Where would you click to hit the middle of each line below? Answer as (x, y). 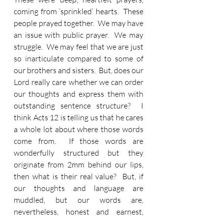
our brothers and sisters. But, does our (79, 70)
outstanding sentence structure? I (79, 106)
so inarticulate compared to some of (79, 58)
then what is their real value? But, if (79, 176)
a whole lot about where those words (79, 129)
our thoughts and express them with (79, 94)
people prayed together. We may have (79, 23)
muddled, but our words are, (79, 200)
